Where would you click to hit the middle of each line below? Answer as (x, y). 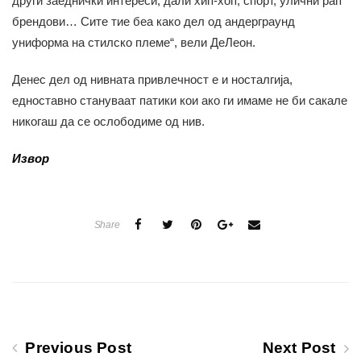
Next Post (301, 347)
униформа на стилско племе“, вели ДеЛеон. (134, 42)
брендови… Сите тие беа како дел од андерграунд (154, 21)
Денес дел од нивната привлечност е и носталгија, (152, 79)
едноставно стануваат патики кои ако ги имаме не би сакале (180, 100)
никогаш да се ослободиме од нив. (108, 121)
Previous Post (77, 347)
